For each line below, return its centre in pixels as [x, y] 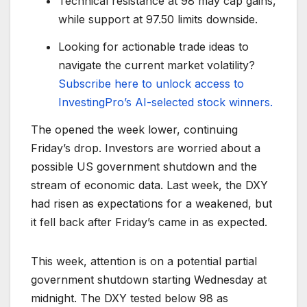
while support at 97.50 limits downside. [158, 19]
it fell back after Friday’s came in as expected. [149, 222]
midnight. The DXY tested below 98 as [130, 298]
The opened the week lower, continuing [134, 129]
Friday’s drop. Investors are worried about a [146, 148]
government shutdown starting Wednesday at [149, 279]
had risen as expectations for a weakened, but [151, 203]
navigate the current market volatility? [157, 65]
